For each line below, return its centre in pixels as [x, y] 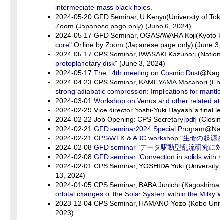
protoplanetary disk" [86, 63]
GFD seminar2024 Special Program [149, 129]
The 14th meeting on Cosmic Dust [147, 73]
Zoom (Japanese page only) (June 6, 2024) [123, 26]
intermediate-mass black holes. [104, 7]
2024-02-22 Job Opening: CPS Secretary [119, 119]
